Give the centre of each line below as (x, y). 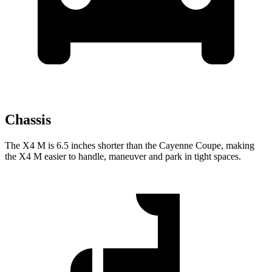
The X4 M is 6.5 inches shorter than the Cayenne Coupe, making (130, 145)
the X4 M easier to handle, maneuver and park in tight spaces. (123, 156)
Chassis (28, 119)
